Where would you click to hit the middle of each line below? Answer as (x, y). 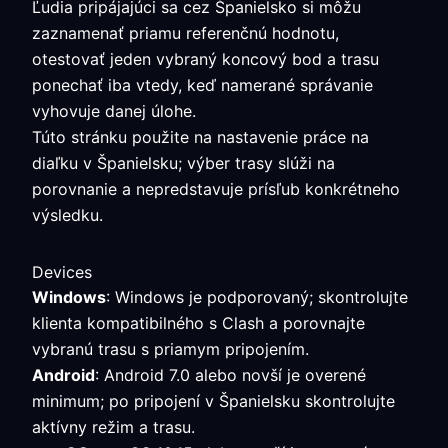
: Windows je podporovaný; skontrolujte (257, 297)
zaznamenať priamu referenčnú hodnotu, (185, 33)
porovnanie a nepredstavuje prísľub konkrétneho (216, 189)
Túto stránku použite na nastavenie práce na (200, 137)
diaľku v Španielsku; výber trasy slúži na (183, 163)
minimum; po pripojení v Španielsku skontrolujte (213, 401)
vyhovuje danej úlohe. (114, 111)
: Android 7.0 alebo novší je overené (230, 375)
